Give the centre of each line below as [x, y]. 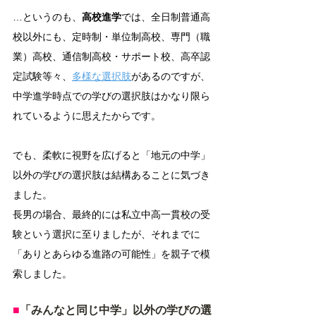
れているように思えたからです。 [87, 116]
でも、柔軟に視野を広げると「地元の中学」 [111, 155]
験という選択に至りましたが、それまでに [107, 234]
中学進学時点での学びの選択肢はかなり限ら [111, 96]
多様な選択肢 [102, 76]
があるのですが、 [171, 76]
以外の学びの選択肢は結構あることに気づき [111, 175]
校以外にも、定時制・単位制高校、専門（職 [111, 37]
